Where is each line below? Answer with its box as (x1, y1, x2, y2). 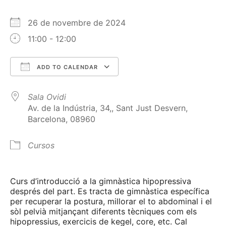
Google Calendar (129, 80, 193, 91)
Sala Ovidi (28, 92, 66, 102)
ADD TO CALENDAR (35, 64, 98, 71)
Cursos (28, 140, 54, 151)
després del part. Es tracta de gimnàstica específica (10, 186, 209, 197)
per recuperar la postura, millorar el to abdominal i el (10, 196, 212, 207)
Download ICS (28, 80, 82, 91)
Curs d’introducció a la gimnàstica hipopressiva (10, 176, 191, 187)
